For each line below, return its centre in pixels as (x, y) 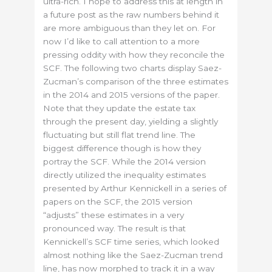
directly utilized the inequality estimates (125, 175)
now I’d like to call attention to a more (122, 41)
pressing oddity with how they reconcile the (134, 54)
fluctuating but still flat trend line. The (120, 134)
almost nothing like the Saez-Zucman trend (133, 255)
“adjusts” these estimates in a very (114, 215)
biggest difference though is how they (122, 148)
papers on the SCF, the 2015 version (118, 201)
